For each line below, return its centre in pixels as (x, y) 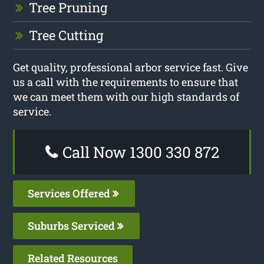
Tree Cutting (66, 35)
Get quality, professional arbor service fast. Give (131, 67)
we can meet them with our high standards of (126, 97)
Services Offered (70, 194)
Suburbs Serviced (73, 226)
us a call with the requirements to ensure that (126, 82)
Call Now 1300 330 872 (139, 152)
